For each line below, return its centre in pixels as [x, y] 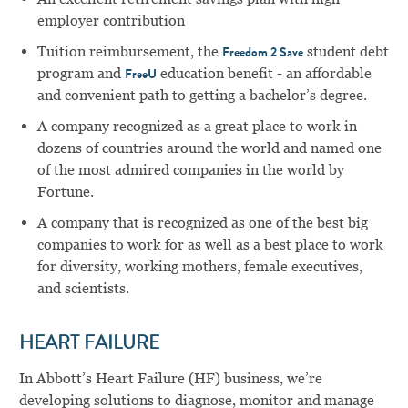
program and [81, 74]
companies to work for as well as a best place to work [210, 245]
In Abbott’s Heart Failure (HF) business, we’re [170, 379]
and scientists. [83, 289]
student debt [346, 52]
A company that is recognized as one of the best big [202, 223]
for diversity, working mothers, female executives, [199, 267]
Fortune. [65, 192]
